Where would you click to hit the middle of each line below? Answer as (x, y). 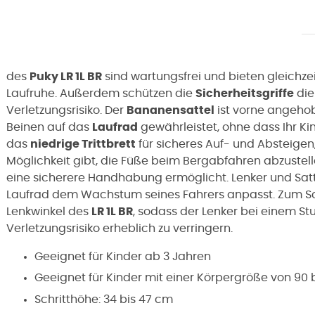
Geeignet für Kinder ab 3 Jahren (123, 256)
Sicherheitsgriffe (245, 93)
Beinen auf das (49, 127)
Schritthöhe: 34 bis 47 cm (104, 299)
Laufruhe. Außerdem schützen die (101, 93)
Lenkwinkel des (49, 211)
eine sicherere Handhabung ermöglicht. (119, 178)
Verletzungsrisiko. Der (66, 110)
